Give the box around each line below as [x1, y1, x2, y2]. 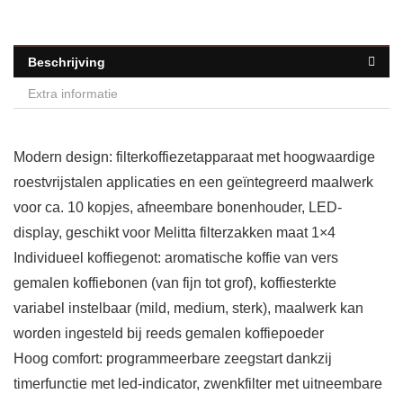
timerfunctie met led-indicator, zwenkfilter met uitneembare [13, 376, 382, 392]
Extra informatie [28, 86, 118, 102]
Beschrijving [28, 55, 105, 70]
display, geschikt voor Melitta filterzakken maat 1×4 [13, 225, 336, 241]
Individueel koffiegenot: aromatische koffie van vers [13, 250, 338, 266]
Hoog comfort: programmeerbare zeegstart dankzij [13, 351, 332, 367]
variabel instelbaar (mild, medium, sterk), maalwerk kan [13, 300, 363, 317]
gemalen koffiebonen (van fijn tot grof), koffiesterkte [13, 275, 336, 291]
